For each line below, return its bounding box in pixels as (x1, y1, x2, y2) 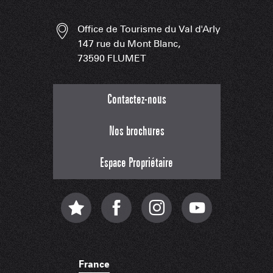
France (78, 258, 110, 271)
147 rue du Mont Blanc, (77, 38, 180, 50)
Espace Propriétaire (100, 157, 173, 170)
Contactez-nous (107, 93, 166, 107)
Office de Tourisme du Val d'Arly (77, 23, 221, 35)
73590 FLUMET (77, 52, 146, 65)
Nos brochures (108, 125, 165, 138)
